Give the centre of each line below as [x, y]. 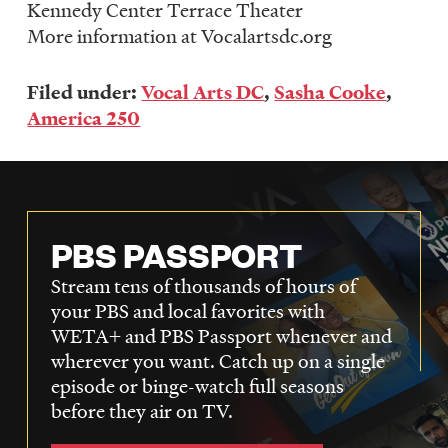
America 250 [84, 118]
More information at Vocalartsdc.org [182, 36]
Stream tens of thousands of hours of [203, 286]
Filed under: [84, 92]
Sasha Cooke [330, 92]
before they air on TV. [141, 411]
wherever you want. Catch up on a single [217, 361]
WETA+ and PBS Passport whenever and [221, 336]
